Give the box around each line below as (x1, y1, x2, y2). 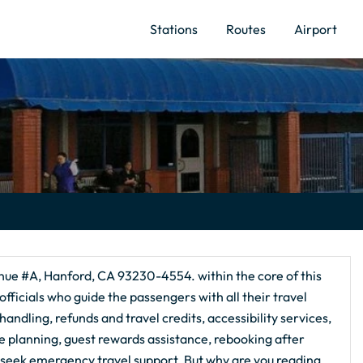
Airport (294, 20, 337, 37)
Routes (226, 20, 266, 37)
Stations (150, 20, 198, 37)
